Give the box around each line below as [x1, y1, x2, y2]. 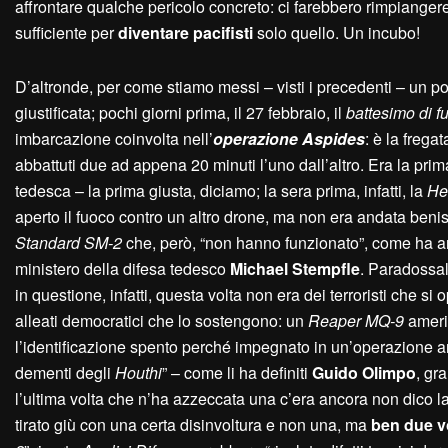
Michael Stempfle [230, 257, 360, 281]
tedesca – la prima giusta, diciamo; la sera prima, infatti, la [15, 179, 427, 203]
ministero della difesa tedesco [15, 257, 230, 281]
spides [314, 127, 365, 151]
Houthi [115, 361, 162, 385]
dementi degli [15, 361, 115, 385]
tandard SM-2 [26, 231, 122, 255]
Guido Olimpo [312, 361, 416, 385]
